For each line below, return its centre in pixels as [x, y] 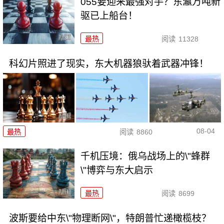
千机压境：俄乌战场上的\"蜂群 [145, 156]
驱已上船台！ [109, 16]
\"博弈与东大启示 [117, 170]
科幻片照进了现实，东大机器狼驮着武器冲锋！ [108, 64]
